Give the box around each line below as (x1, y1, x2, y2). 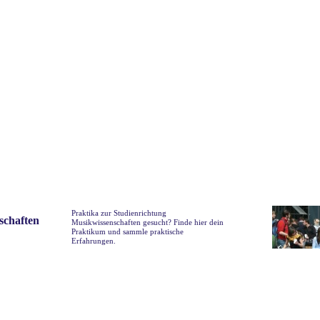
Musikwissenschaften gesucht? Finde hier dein (71, 218, 224, 226)
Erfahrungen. (71, 236, 116, 245)
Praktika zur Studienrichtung (71, 209, 166, 217)
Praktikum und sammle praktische (71, 227, 184, 236)
